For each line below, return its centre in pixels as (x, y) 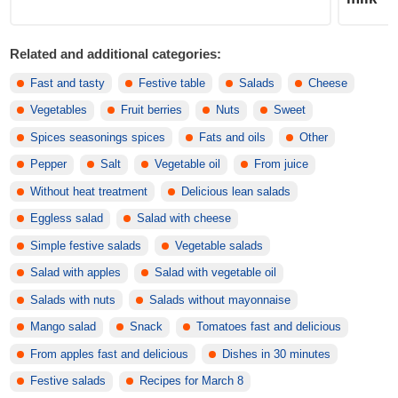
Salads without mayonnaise (220, 300)
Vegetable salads (219, 246)
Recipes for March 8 (192, 382)
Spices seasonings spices (98, 137)
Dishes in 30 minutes (277, 354)
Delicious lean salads (236, 191)
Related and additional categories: (116, 54)
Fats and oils (233, 137)
